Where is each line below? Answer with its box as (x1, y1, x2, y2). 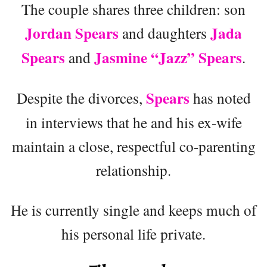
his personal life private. (61, 223, 206, 244)
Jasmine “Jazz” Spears (94, 46, 242, 69)
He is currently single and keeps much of (11, 200, 256, 221)
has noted (189, 88, 251, 108)
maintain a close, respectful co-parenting (11, 136, 256, 157)
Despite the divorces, (16, 88, 146, 108)
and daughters (119, 23, 210, 44)
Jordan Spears (25, 22, 119, 45)
